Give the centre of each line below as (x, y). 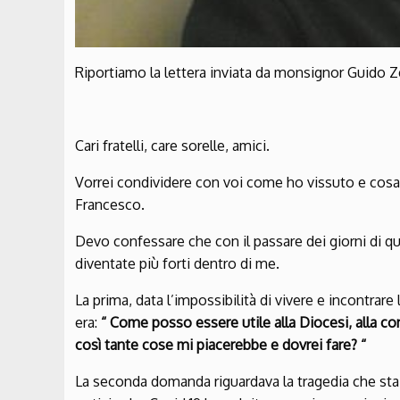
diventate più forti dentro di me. (177, 263)
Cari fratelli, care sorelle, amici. (172, 145)
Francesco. (110, 204)
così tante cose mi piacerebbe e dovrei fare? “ (221, 344)
